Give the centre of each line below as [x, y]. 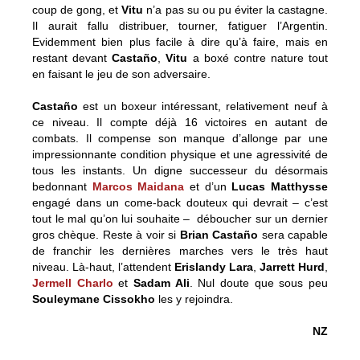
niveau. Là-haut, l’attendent [103, 267]
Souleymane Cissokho [94, 299]
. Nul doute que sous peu [259, 283]
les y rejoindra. [194, 299]
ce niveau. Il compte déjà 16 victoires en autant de [180, 122]
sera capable [293, 235]
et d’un [208, 186]
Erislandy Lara [214, 267]
